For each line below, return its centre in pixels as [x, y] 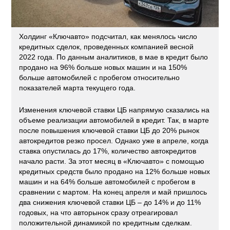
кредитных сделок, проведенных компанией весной [107, 46]
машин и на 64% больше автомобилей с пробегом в [107, 181]
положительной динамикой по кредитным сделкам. [106, 223]
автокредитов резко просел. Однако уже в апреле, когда [114, 140]
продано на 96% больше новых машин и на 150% [103, 67]
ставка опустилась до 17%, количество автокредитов [108, 151]
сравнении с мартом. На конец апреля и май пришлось [113, 192]
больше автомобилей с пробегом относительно [100, 77]
